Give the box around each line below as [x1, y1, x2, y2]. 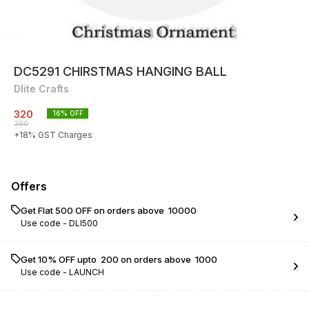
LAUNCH [69, 267, 104, 277]
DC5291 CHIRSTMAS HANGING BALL [14, 64, 227, 79]
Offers [11, 179, 47, 193]
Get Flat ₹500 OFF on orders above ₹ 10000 [21, 205, 197, 216]
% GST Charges [28, 130, 92, 140]
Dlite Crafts [14, 83, 69, 94]
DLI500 [69, 218, 98, 228]
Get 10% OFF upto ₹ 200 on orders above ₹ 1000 [21, 254, 217, 265]
